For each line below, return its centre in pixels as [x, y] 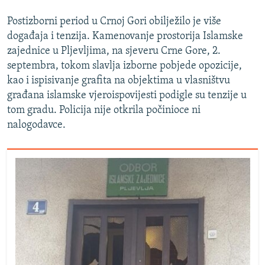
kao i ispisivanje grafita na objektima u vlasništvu [119, 81]
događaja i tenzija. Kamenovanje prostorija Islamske [125, 37]
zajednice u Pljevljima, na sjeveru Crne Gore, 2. [114, 51]
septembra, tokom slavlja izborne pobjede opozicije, [125, 66]
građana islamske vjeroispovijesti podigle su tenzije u [127, 96]
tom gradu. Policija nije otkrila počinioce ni [104, 111]
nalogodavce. [36, 125]
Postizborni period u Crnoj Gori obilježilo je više [114, 22]
